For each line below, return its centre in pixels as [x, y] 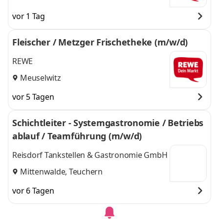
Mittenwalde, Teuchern [61, 171]
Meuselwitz [41, 77]
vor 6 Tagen [33, 191]
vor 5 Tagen [33, 97]
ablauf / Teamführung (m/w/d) [77, 136]
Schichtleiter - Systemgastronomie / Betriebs [108, 123]
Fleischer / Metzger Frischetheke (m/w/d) [100, 42]
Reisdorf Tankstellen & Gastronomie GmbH [90, 155]
